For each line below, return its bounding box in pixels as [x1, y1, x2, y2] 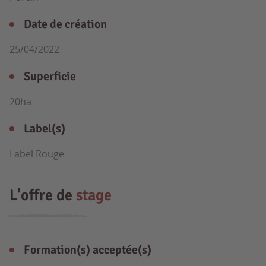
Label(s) [24, 121, 65, 136]
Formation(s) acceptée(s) [24, 242, 151, 257]
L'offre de [9, 186, 76, 205]
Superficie [24, 69, 76, 84]
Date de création [24, 17, 107, 31]
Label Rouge [9, 147, 64, 160]
